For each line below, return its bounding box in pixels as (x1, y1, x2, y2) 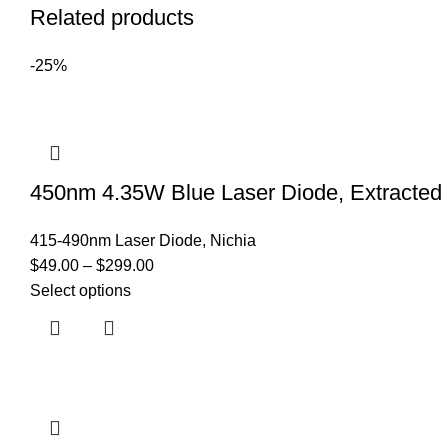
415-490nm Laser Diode (30, 232, 202, 249)
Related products (30, 5, 194, 30)
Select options (30, 282, 131, 299)
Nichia (210, 232, 256, 249)
